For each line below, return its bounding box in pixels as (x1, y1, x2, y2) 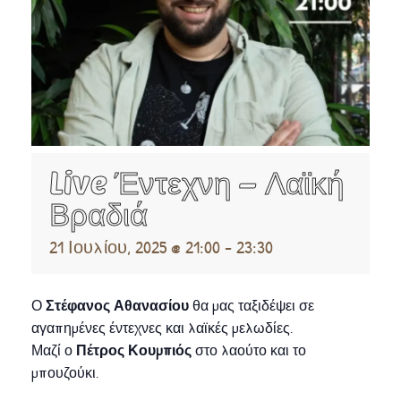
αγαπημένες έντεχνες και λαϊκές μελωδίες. (31, 318, 293, 338)
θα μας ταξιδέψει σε (189, 295, 314, 316)
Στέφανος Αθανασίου (46, 295, 189, 316)
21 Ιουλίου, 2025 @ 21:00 (49, 235, 220, 260)
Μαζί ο (31, 340, 76, 361)
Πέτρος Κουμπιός (76, 340, 195, 361)
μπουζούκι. (31, 363, 98, 383)
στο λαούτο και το (195, 340, 306, 361)
